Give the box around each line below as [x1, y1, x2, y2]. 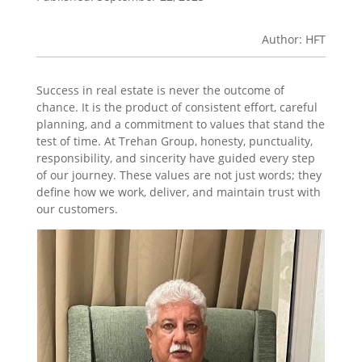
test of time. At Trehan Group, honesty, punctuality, [36, 133, 313, 149]
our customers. [36, 201, 118, 217]
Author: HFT [262, 32, 326, 48]
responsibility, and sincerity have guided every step [36, 150, 315, 166]
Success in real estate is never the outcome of [36, 82, 284, 99]
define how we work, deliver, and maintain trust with [36, 184, 321, 200]
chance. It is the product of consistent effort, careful [36, 99, 318, 116]
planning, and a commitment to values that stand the [36, 116, 325, 133]
